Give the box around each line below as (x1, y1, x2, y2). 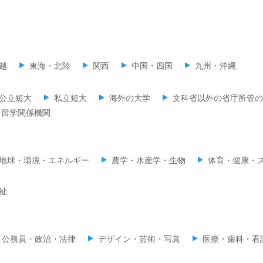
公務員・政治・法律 (2, 234, 76, 244)
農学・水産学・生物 (112, 155, 186, 165)
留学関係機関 (1, 107, 50, 117)
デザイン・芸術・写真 (98, 234, 180, 244)
